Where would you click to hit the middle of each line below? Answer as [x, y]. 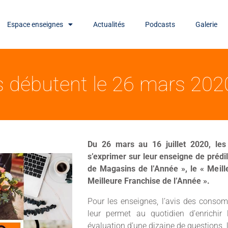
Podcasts [160, 24]
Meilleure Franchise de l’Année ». [149, 181]
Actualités [109, 24]
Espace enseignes [35, 24]
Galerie [207, 24]
